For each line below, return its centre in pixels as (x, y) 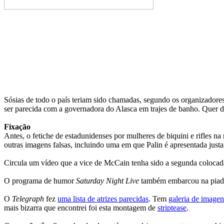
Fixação (17, 126)
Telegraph (28, 198)
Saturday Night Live (107, 180)
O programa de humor (40, 180)
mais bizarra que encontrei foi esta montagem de (81, 207)
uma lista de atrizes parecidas (103, 198)
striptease (172, 207)
